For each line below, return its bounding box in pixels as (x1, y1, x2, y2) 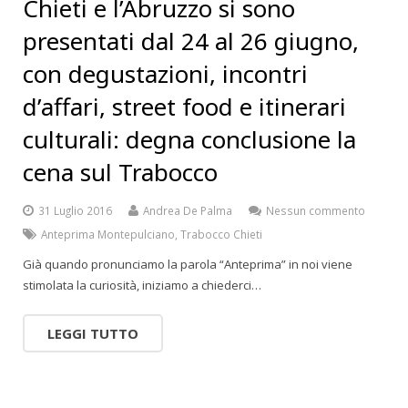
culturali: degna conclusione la (23, 123, 356, 156)
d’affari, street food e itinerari (23, 90, 346, 123)
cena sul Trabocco (23, 156, 218, 189)
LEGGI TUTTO (47, 324, 138, 342)
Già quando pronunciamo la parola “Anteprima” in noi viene (23, 256, 352, 272)
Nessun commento (266, 203, 365, 218)
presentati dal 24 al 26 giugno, (23, 25, 359, 57)
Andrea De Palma (143, 203, 232, 218)
